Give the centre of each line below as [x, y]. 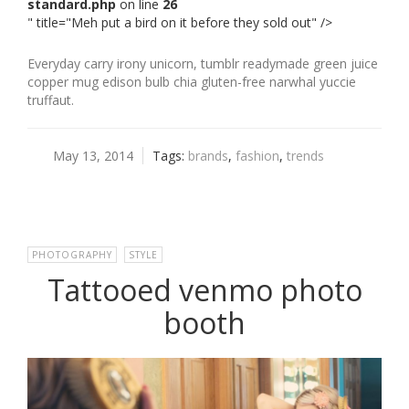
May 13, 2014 [93, 155]
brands [208, 155]
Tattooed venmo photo [204, 289]
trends [305, 155]
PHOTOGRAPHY [72, 254]
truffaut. [51, 100]
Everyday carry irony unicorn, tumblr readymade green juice [203, 63]
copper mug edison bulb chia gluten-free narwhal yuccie [192, 81]
